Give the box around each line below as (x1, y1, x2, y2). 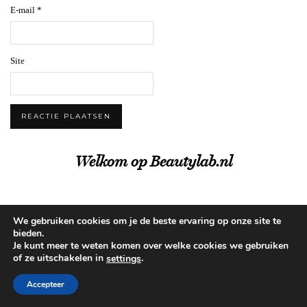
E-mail (10, 5, 37, 16)
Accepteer (27, 279, 64, 290)
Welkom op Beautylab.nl (75, 152, 232, 171)
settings (106, 252, 141, 265)
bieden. (13, 227, 44, 241)
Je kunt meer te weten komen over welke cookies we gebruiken (13, 239, 288, 253)
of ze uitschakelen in (13, 251, 106, 265)
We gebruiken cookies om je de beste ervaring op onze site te (13, 214, 281, 228)
